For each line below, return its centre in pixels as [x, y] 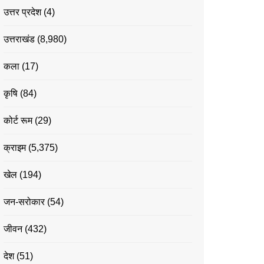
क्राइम [15, 147]
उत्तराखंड [19, 39]
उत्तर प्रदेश [22, 12]
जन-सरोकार [24, 202]
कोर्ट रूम [18, 120]
